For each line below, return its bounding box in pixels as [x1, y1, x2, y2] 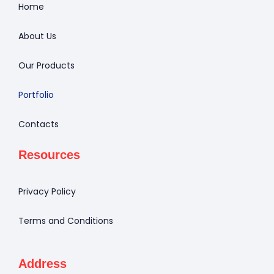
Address [18, 256, 67, 270]
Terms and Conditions [18, 214, 113, 227]
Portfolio [18, 88, 54, 101]
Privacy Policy [18, 185, 76, 198]
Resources [18, 147, 80, 161]
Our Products [18, 59, 75, 72]
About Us [18, 29, 56, 42]
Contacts [18, 117, 59, 130]
